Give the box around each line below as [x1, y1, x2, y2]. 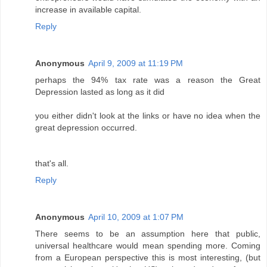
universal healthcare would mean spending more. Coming [35, 241, 260, 251]
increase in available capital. [35, 5, 141, 15]
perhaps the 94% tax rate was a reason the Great [35, 75, 260, 85]
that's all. [35, 159, 69, 169]
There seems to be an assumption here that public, [35, 229, 260, 239]
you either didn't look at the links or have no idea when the [35, 111, 260, 121]
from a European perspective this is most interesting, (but [35, 253, 260, 263]
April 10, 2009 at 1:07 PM [88, 212, 184, 222]
